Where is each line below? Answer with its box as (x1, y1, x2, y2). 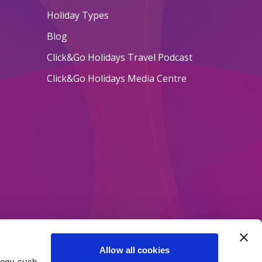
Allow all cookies (99, 245, 170, 255)
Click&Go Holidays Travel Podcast (46, 51, 192, 64)
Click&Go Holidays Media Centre (46, 72, 187, 85)
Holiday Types (46, 9, 109, 22)
